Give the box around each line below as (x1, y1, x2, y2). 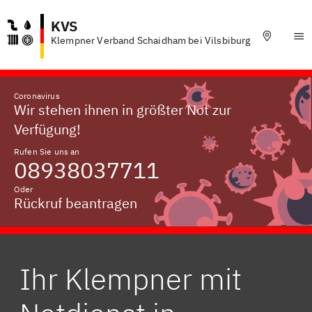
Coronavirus (14, 91, 60, 101)
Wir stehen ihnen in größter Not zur (14, 100, 231, 119)
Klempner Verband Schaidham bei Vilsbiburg (51, 34, 251, 47)
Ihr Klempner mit (19, 260, 242, 298)
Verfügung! (14, 120, 81, 139)
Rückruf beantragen (14, 194, 137, 212)
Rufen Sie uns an (14, 146, 80, 157)
